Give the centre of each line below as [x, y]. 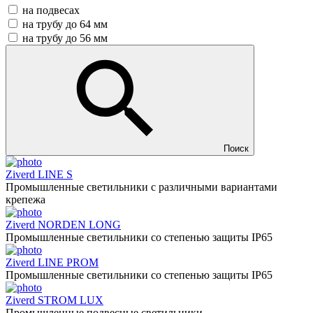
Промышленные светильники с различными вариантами [141, 187]
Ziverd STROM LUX [54, 300]
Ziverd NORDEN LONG [63, 225]
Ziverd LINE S [39, 175]
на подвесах [51, 10]
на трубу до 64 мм [65, 24]
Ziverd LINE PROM [52, 263]
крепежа [26, 200]
